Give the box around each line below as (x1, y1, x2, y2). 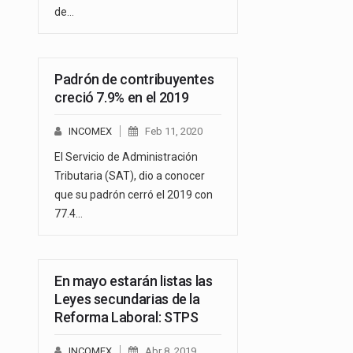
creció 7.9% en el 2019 (54, 89, 190, 106)
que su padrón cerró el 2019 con (54, 188, 213, 202)
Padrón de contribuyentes (54, 71, 214, 88)
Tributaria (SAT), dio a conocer (54, 169, 205, 183)
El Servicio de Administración (54, 150, 198, 164)
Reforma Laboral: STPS (54, 309, 199, 326)
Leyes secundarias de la (54, 291, 200, 308)
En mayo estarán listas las (54, 273, 213, 290)
